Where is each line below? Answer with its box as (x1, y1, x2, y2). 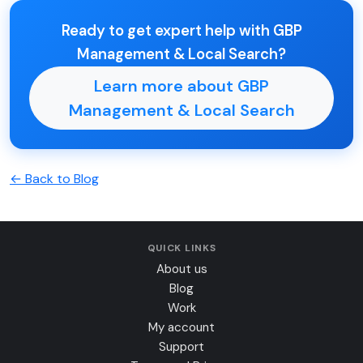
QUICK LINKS (147, 241, 216, 254)
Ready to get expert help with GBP (61, 20, 302, 41)
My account (148, 318, 215, 335)
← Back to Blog (10, 169, 99, 187)
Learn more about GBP (94, 75, 269, 96)
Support (159, 338, 204, 355)
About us (156, 260, 207, 277)
